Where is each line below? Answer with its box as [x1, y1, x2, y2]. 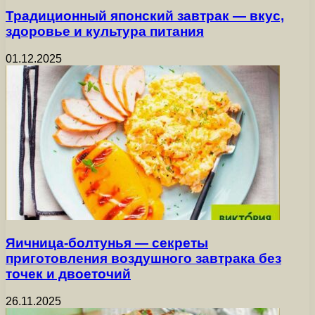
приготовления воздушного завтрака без [6, 251, 281, 266]
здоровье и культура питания [6, 23, 204, 39]
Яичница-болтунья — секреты [6, 236, 208, 251]
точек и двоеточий [6, 266, 131, 282]
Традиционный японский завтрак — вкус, [6, 8, 284, 23]
